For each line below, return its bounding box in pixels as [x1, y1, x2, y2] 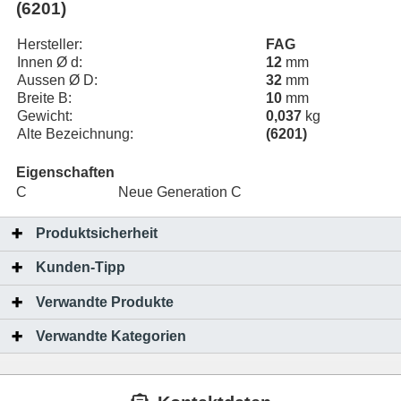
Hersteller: [17, 37, 82, 52]
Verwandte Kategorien [36, 328, 186, 344]
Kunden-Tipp [36, 260, 125, 276]
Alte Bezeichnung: [17, 126, 133, 141]
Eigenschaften [16, 164, 115, 180]
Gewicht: [17, 108, 73, 124]
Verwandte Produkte [36, 294, 174, 310]
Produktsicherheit [36, 226, 158, 242]
